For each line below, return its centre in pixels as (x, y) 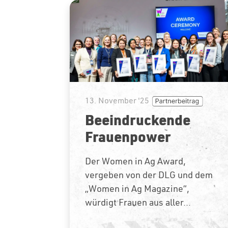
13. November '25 (117, 101)
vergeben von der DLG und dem (149, 175)
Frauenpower (128, 137)
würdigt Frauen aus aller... (138, 203)
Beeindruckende (138, 120)
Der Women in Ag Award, (135, 161)
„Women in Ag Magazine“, (137, 189)
